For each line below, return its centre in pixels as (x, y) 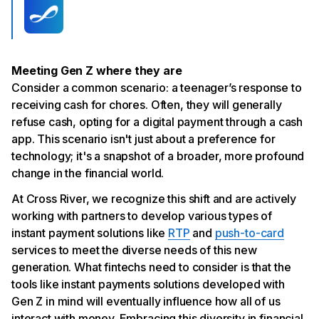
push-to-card (249, 232)
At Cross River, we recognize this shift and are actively (154, 198)
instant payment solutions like (90, 232)
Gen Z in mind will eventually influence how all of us (146, 301)
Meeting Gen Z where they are (97, 70)
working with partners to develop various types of (142, 215)
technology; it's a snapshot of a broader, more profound (158, 156)
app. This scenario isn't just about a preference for (143, 138)
